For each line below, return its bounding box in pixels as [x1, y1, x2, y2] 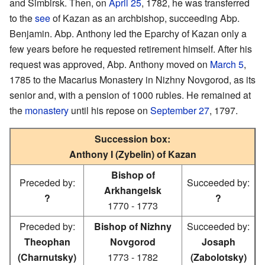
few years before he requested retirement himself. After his [9, 41, 252, 56]
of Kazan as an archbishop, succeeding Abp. [50, 11, 240, 25]
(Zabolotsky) [190, 250, 247, 264]
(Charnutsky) [18, 250, 76, 264]
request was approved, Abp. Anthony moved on [9, 57, 210, 71]
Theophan [24, 234, 70, 248]
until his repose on [69, 103, 150, 117]
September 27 [150, 103, 209, 117]
